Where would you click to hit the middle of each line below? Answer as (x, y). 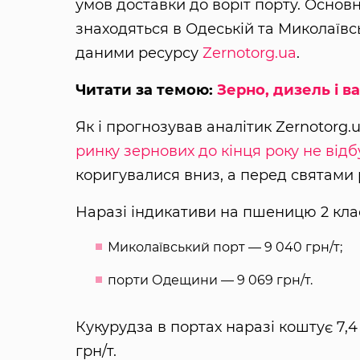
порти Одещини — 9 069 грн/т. (210, 280)
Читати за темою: (146, 90)
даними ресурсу (139, 53)
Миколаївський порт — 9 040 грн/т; (225, 247)
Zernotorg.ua (249, 53)
